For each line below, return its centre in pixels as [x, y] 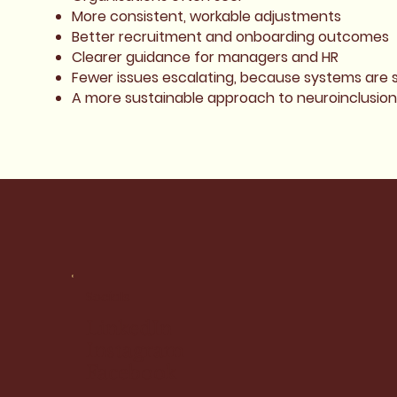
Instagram [135, 350]
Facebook [131, 373]
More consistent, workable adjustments [206, 17]
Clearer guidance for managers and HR [205, 58]
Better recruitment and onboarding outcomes [230, 37]
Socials [108, 296]
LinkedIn [128, 328]
